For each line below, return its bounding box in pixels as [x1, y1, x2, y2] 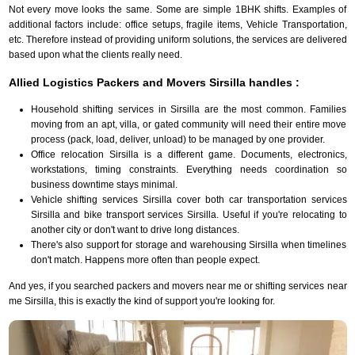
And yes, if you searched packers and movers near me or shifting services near [8, 280, 347, 292]
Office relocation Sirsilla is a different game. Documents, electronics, [30, 148, 347, 160]
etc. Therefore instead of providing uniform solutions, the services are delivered [8, 33, 347, 45]
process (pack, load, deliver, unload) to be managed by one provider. [30, 133, 325, 145]
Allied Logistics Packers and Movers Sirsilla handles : [8, 75, 300, 89]
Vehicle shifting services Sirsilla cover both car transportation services [30, 193, 347, 205]
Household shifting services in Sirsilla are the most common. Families [30, 103, 347, 115]
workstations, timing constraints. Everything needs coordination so [30, 163, 347, 175]
